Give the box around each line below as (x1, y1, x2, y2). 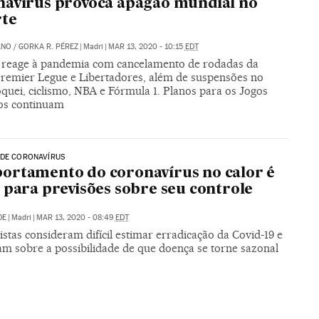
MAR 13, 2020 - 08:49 (36, 213, 115, 223)
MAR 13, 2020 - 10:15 (108, 41, 185, 51)
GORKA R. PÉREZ (18, 41, 78, 51)
